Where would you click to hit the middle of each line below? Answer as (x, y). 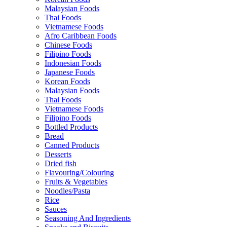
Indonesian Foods (73, 63)
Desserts (58, 154)
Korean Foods (67, 81)
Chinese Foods (68, 45)
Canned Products (72, 145)
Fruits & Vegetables (76, 181)
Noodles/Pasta (67, 191)
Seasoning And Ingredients (88, 218)
